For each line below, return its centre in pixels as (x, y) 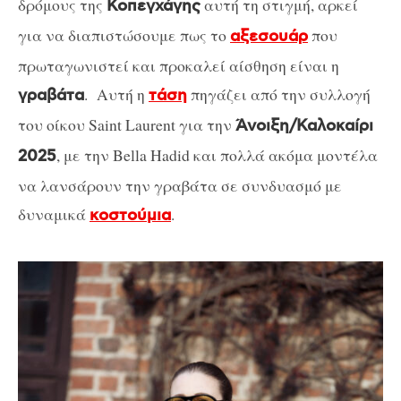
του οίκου (53, 124)
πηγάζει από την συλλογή (279, 94)
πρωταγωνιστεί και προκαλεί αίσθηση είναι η (179, 65)
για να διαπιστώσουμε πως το (124, 34)
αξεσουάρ (269, 36)
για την (205, 124)
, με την (85, 154)
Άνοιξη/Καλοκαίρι (304, 126)
